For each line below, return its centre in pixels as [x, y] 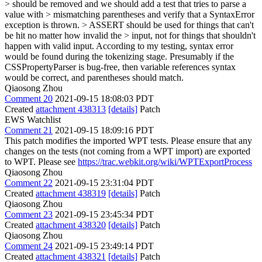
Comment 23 [29, 214]
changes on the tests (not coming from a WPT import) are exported [127, 151]
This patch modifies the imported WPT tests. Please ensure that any [128, 141]
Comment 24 [29, 246]
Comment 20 [29, 99]
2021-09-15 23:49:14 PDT [104, 246]
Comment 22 [29, 183]
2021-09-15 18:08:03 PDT [104, 99]
